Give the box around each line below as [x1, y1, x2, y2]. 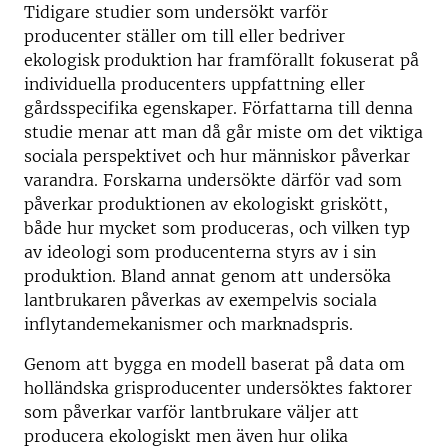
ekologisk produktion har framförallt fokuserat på [24, 50, 419, 70]
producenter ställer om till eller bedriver [24, 26, 345, 46]
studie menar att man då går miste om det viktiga [24, 122, 423, 142]
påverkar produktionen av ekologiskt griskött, [24, 194, 388, 214]
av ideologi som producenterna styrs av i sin [24, 242, 376, 262]
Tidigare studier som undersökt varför [24, 2, 328, 22]
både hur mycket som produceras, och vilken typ [24, 218, 410, 238]
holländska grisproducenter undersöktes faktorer [24, 378, 412, 398]
